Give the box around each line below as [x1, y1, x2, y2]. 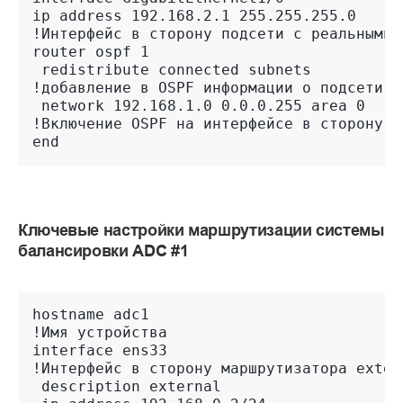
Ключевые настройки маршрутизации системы [18, 220, 384, 240]
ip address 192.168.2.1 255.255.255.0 [32, 7, 356, 25]
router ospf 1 [32, 43, 149, 61]
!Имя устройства [32, 324, 167, 342]
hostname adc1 [32, 306, 149, 324]
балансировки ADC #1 [18, 241, 189, 261]
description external [32, 378, 221, 396]
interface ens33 [32, 342, 167, 360]
